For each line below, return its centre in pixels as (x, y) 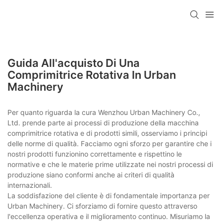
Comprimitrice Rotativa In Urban (92, 75)
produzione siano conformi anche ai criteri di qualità (91, 174)
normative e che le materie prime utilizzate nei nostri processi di (110, 164)
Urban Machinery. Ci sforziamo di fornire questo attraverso (102, 206)
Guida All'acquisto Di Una (74, 63)
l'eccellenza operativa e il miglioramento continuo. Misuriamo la (109, 216)
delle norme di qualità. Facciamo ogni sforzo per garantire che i (110, 143)
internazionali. (30, 185)
